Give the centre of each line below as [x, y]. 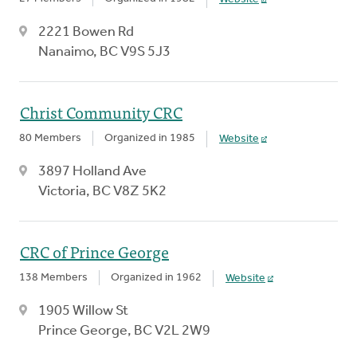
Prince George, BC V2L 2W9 [124, 331]
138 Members [53, 277]
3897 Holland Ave [92, 171]
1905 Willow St [83, 311]
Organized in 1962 [156, 277]
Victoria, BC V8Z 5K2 [102, 191]
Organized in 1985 [150, 138]
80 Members [50, 138]
